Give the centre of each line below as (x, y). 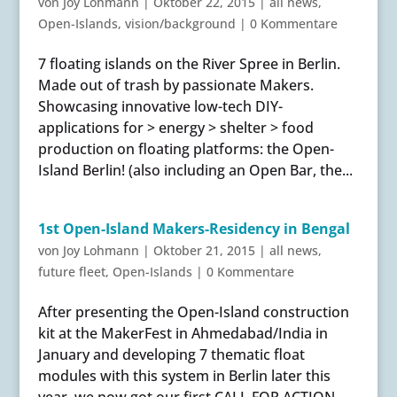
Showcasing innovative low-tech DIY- (160, 106)
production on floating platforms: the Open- (186, 148)
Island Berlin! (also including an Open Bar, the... (195, 170)
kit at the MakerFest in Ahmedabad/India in (183, 333)
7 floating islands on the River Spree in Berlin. (189, 63)
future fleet (71, 271)
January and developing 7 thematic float (171, 354)
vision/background (180, 23)
